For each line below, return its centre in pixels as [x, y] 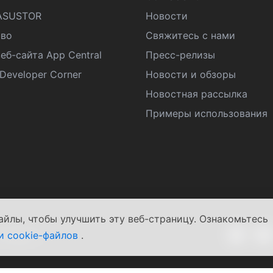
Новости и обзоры [191, 74]
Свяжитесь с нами [190, 35]
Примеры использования [207, 113]
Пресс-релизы [180, 55]
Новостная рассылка [197, 94]
